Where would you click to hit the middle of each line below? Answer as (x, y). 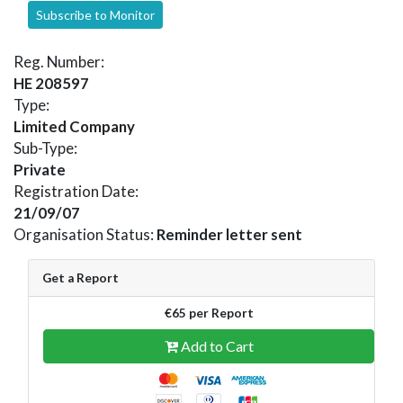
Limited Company (74, 126)
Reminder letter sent (229, 234)
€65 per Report (209, 313)
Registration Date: (76, 191)
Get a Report (81, 278)
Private (40, 169)
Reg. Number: (59, 61)
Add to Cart (215, 345)
